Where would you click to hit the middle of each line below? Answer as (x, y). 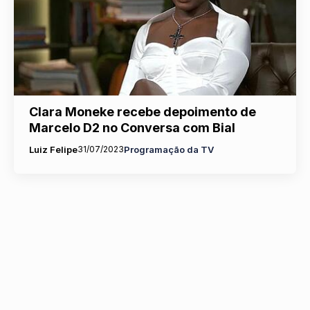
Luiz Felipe (53, 149)
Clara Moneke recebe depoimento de (142, 111)
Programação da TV (168, 149)
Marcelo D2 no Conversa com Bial (132, 127)
